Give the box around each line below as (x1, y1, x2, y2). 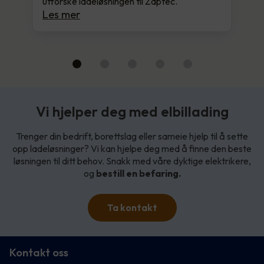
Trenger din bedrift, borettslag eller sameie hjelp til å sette (16, 130, 248, 143)
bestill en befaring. (95, 167, 181, 180)
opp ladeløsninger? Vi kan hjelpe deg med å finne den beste (12, 143, 252, 155)
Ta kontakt (107, 202, 157, 214)
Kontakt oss (9, 246, 68, 260)
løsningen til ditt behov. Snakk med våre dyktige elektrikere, (13, 155, 251, 167)
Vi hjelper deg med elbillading (35, 103, 229, 121)
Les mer (42, 8, 80, 22)
